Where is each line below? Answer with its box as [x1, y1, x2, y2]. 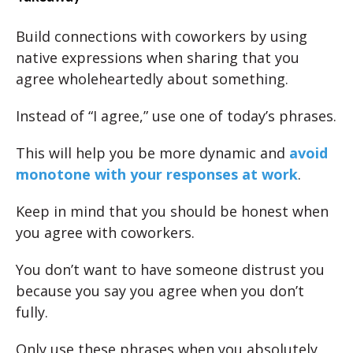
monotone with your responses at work [16, 165, 298, 184]
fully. [16, 303, 48, 321]
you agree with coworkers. [16, 223, 195, 242]
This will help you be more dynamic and [16, 143, 289, 162]
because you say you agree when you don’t [16, 281, 304, 300]
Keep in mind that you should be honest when [16, 202, 329, 221]
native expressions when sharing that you [16, 48, 299, 67]
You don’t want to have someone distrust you [16, 260, 325, 279]
